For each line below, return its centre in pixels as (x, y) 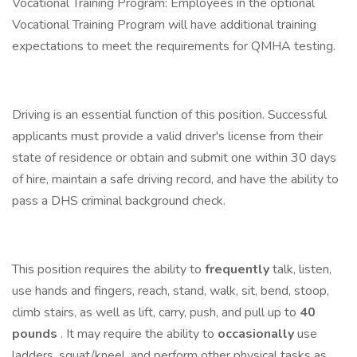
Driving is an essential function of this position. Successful (169, 115)
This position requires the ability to (108, 269)
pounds (36, 334)
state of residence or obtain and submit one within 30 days (174, 158)
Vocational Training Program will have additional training (164, 25)
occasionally (257, 334)
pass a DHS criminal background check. (120, 201)
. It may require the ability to (139, 334)
